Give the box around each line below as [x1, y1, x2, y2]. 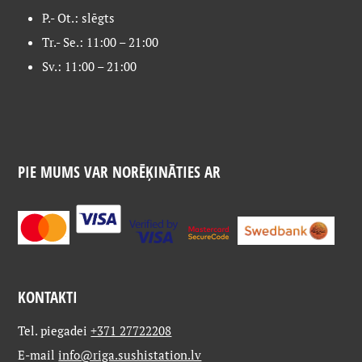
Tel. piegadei [18, 322, 91, 339]
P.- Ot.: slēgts [42, 10, 116, 27]
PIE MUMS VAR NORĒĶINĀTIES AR [18, 162, 221, 183]
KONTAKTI [18, 287, 78, 308]
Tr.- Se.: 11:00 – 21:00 [42, 34, 159, 51]
